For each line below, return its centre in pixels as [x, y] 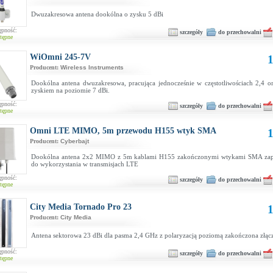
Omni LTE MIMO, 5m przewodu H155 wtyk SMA [123, 131]
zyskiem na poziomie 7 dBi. [70, 90]
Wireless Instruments [92, 67]
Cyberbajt [75, 141]
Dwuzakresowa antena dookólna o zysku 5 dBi [97, 14]
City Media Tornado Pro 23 [81, 207]
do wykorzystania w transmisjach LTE [85, 164]
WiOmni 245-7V [60, 57]
